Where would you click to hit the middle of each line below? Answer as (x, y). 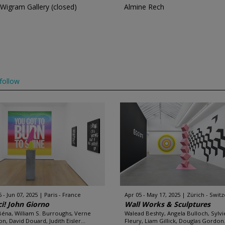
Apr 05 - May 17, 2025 (152, 195)
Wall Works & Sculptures (167, 204)
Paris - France (63, 195)
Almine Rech (144, 7)
